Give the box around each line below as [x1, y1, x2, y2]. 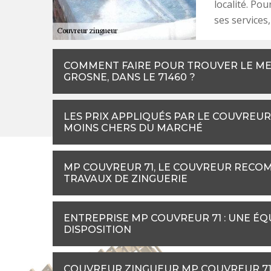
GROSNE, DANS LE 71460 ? [64, 71, 195, 83]
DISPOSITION [64, 224, 131, 236]
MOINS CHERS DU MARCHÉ [64, 122, 203, 134]
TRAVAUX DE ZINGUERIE [64, 173, 188, 185]
